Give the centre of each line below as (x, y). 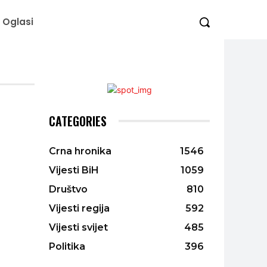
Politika (67, 246)
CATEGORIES (78, 121)
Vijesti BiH (74, 170)
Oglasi (18, 22)
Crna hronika (80, 151)
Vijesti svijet (78, 227)
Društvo (68, 189)
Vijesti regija (79, 208)
